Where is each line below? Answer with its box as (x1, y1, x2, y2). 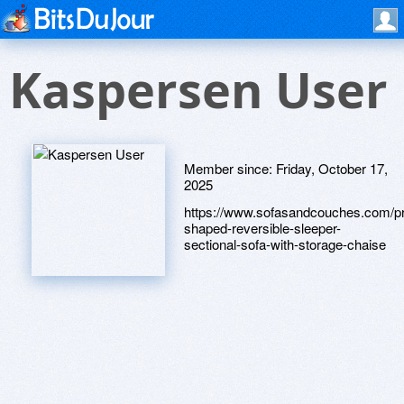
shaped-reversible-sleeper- (184, 218, 341, 237)
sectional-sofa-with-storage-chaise (184, 234, 386, 253)
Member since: (184, 159, 276, 178)
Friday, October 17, (276, 159, 388, 178)
